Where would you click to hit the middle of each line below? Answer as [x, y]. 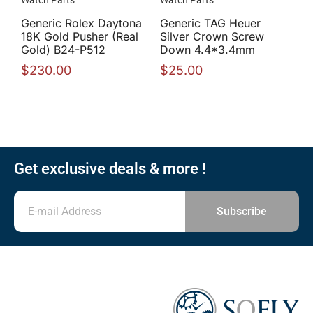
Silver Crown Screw [212, 37]
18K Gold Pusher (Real [80, 37]
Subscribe [242, 211]
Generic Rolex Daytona [81, 23]
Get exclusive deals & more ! [110, 169]
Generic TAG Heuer [210, 23]
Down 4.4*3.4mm [208, 50]
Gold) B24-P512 [63, 50]
